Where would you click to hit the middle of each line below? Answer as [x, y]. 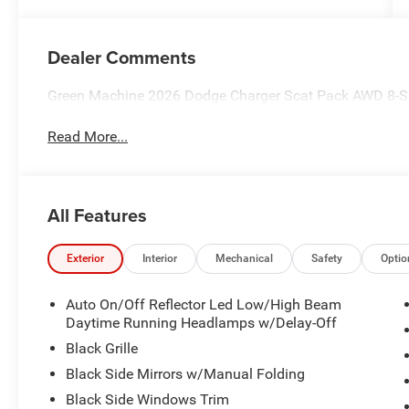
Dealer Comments [122, 57]
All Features [97, 215]
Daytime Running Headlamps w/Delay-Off [202, 322]
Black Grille [102, 348]
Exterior [86, 258]
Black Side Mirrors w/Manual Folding [186, 373]
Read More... [88, 136]
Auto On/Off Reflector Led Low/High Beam [204, 304]
